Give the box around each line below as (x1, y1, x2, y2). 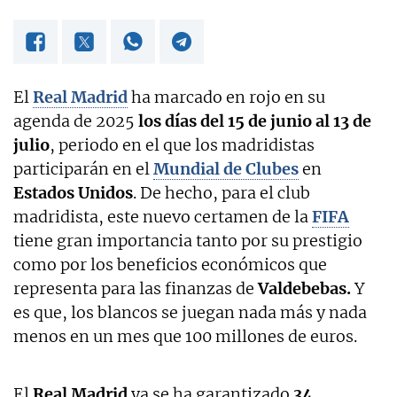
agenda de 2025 (13, 110, 138, 131)
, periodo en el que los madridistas (50, 134, 315, 155)
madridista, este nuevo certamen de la (13, 206, 312, 227)
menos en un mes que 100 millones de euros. (13, 325, 357, 346)
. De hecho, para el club (133, 182, 310, 203)
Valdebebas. (258, 277, 351, 299)
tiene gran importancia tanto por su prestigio (13, 230, 362, 251)
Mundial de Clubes (153, 158, 299, 179)
